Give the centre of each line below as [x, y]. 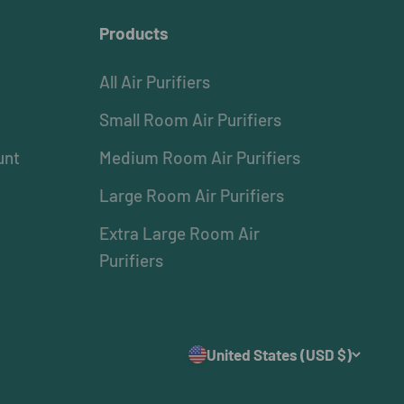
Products [133, 32]
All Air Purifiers [154, 81]
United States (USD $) [279, 354]
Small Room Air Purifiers [190, 119]
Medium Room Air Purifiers [199, 157]
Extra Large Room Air [179, 233]
